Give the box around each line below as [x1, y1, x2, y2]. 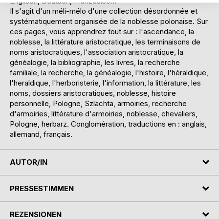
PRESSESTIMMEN [10, 183, 74, 193]
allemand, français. [10, 129, 72, 139]
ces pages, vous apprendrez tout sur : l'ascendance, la [10, 26, 194, 36]
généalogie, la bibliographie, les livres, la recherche [10, 57, 180, 67]
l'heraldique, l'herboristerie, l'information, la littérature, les [10, 78, 201, 88]
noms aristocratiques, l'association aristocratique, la [10, 47, 183, 57]
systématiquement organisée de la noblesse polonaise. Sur [10, 16, 208, 26]
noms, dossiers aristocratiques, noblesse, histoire [10, 88, 176, 98]
